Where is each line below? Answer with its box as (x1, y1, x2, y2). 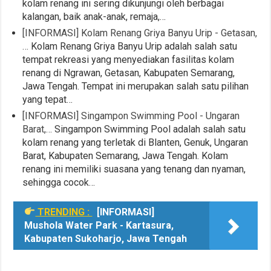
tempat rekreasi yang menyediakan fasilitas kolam (22, 53, 235, 65)
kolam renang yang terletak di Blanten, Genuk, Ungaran (22, 136, 249, 148)
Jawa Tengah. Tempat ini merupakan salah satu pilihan (22, 80, 249, 92)
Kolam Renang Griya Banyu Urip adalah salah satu (28, 40, 238, 52)
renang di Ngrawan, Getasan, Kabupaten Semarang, (22, 67, 235, 79)
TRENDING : (35, 206, 93, 218)
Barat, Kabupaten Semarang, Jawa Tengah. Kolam (22, 149, 229, 162)
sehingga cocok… (22, 176, 96, 188)
